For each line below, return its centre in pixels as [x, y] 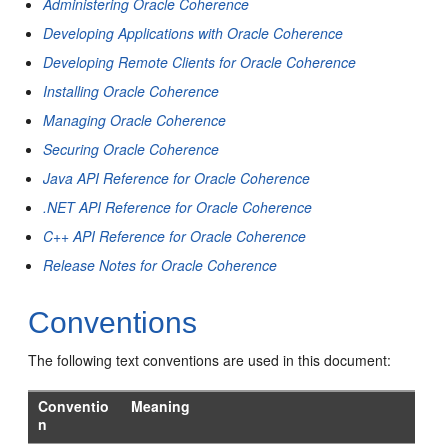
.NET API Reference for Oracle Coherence [178, 207]
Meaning [161, 406]
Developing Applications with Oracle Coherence [193, 33]
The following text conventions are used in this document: [210, 360]
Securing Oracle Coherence [131, 149]
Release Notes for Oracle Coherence [160, 265]
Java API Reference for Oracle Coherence [177, 178]
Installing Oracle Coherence [131, 91]
